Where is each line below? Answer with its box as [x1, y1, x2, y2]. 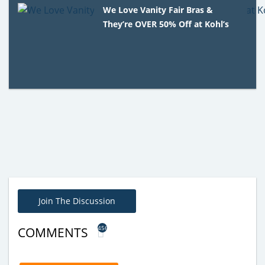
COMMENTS [18, 224, 91, 241]
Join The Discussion [38, 195, 115, 206]
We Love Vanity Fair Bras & [103, 4, 214, 15]
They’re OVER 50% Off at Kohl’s [103, 18, 230, 30]
